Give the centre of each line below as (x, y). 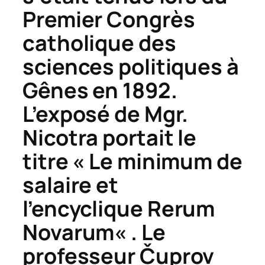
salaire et (70, 185)
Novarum (69, 232)
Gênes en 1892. (100, 90)
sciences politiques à (131, 66)
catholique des (99, 43)
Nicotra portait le (110, 137)
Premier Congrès (109, 19)
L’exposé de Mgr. (106, 114)
